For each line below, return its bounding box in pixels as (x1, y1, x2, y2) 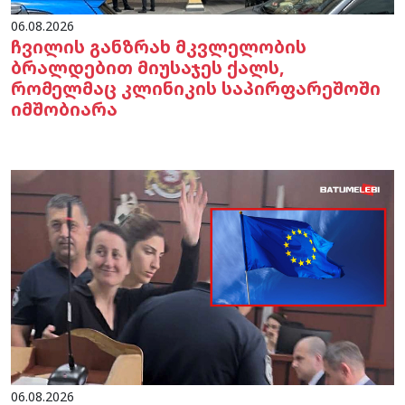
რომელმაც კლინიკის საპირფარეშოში (11, 75, 381, 100)
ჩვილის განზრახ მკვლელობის (11, 33, 306, 59)
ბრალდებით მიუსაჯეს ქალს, (11, 54, 285, 80)
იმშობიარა (11, 96, 118, 121)
